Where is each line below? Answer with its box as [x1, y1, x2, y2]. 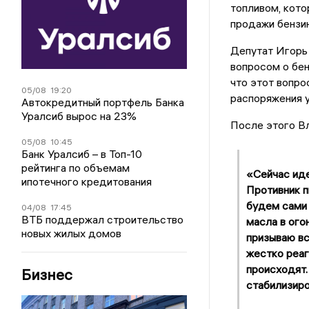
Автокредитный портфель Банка [21, 94, 185, 109]
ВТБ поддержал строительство [21, 212, 184, 226]
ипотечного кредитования [21, 174, 152, 188]
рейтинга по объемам [21, 160, 130, 175]
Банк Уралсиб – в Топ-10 [21, 146, 143, 161]
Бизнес [21, 264, 73, 284]
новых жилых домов [21, 226, 122, 240]
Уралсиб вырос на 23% [21, 108, 137, 123]
